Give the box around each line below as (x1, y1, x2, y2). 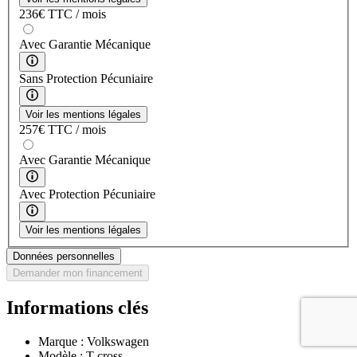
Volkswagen (87, 334, 149, 348)
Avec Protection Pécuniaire (19, 186, 155, 201)
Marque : (38, 334, 87, 348)
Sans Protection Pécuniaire (19, 71, 153, 85)
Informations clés (6, 296, 148, 318)
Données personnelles (13, 249, 115, 262)
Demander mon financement (13, 266, 143, 279)
